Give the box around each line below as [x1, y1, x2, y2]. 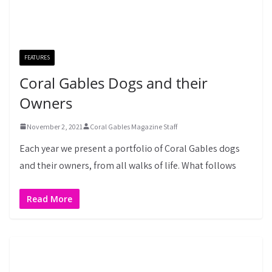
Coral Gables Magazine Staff [90, 121, 177, 131]
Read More [27, 192, 72, 205]
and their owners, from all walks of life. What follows [19, 158, 236, 172]
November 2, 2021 [27, 121, 83, 131]
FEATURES [24, 53, 50, 61]
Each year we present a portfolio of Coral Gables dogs [19, 141, 240, 155]
